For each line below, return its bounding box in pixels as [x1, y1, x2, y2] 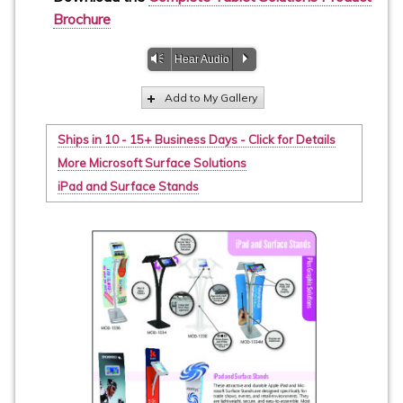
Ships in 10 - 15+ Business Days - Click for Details [58, 132, 336, 148]
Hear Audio [174, 52, 229, 66]
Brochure [53, 9, 112, 28]
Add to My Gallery [165, 91, 258, 105]
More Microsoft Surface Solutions [58, 156, 247, 171]
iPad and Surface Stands [58, 179, 200, 194]
